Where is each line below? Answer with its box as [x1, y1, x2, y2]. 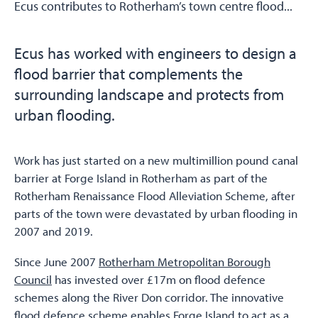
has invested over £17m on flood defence [52, 272, 265, 287]
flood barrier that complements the [14, 63, 243, 84]
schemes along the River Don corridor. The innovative [14, 290, 284, 305]
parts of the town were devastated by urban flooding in [14, 206, 297, 221]
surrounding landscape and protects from [14, 84, 284, 105]
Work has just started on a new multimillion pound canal [14, 153, 298, 168]
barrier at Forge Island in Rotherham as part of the [14, 170, 268, 186]
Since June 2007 [14, 254, 99, 270]
